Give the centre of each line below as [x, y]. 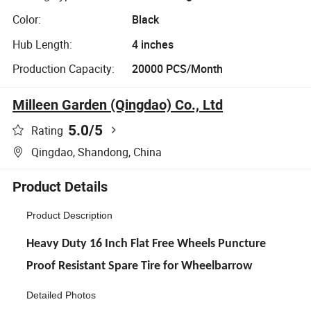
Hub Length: [43, 44]
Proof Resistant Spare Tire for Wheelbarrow [140, 266]
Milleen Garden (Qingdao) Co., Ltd [118, 105]
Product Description [70, 215]
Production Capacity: [64, 69]
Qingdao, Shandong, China [97, 152]
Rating [48, 130]
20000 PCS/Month [177, 69]
